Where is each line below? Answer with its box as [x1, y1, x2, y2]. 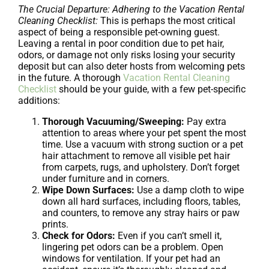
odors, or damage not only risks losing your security [18, 49, 235, 61]
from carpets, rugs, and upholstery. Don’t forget [42, 162, 240, 174]
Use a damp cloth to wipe [134, 184, 244, 196]
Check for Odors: [42, 230, 115, 242]
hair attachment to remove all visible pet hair [42, 150, 230, 162]
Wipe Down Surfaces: [42, 184, 134, 196]
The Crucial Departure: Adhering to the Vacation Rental [18, 4, 244, 16]
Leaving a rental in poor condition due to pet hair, [18, 38, 224, 50]
